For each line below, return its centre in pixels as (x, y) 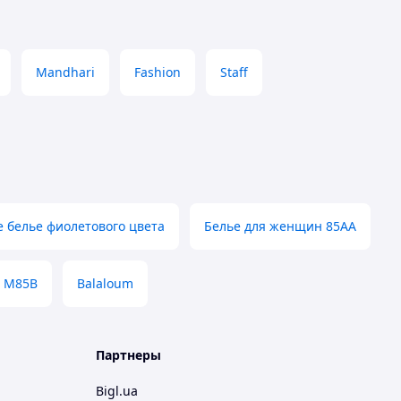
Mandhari (65, 72)
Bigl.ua (117, 391)
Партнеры (128, 355)
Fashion (158, 72)
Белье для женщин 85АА (280, 226)
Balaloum (105, 283)
